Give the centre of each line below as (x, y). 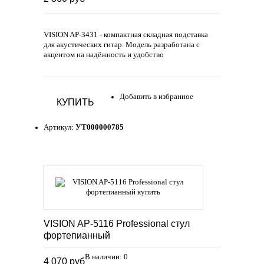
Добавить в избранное (156, 96)
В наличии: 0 (106, 257)
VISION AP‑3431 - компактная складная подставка (126, 34)
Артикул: (60, 128)
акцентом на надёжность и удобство (104, 55)
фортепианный (77, 236)
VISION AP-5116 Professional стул (117, 224)
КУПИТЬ (75, 103)
